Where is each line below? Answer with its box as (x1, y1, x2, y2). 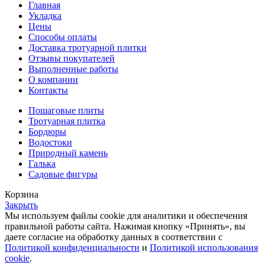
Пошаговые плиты (28, 105, 104, 116)
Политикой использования (150, 243, 258, 253)
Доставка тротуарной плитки (28, 43, 147, 53)
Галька (28, 159, 56, 169)
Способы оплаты (28, 32, 97, 43)
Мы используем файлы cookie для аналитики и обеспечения (5, 211, 247, 221)
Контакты (28, 85, 68, 96)
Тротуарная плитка (28, 116, 105, 127)
